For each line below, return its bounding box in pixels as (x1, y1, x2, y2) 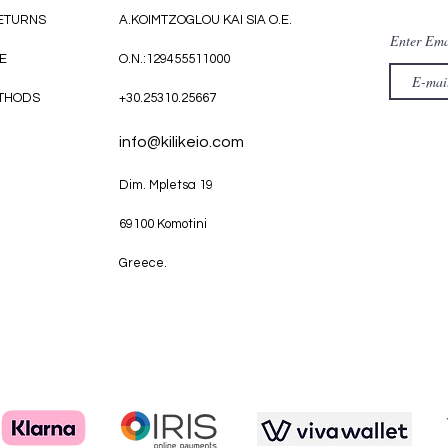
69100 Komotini (119, 217, 207, 232)
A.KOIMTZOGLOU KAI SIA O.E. (119, 13, 292, 28)
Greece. (119, 256, 167, 271)
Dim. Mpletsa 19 (119, 178, 213, 193)
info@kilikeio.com (119, 134, 244, 151)
